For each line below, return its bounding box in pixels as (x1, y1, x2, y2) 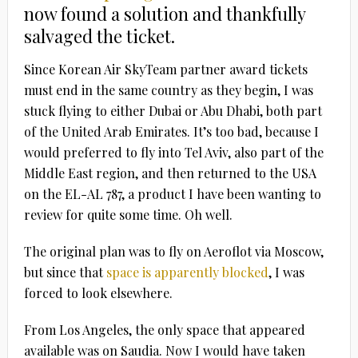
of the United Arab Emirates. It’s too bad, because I (23, 122, 319, 140)
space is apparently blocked (105, 263, 268, 280)
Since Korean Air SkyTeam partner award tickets (23, 60, 308, 78)
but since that (23, 263, 106, 280)
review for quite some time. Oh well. (23, 205, 233, 223)
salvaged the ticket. (23, 23, 175, 48)
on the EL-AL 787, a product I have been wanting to (23, 185, 321, 202)
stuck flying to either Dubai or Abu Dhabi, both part (23, 101, 322, 119)
